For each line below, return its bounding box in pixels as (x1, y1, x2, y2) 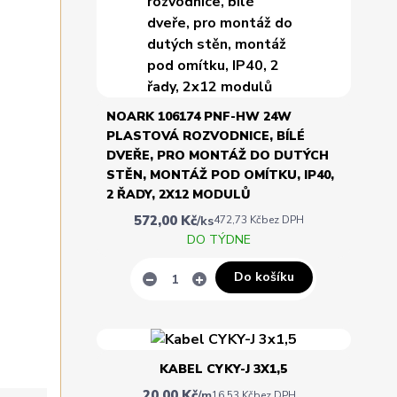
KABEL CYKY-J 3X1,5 (160, 361, 288, 378)
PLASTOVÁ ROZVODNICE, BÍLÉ (105, 127, 305, 144)
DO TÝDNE (187, 230, 252, 248)
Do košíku (234, 268, 295, 285)
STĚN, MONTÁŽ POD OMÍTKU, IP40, (105, 166, 334, 183)
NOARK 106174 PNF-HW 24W (105, 107, 292, 125)
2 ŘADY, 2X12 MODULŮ (105, 185, 250, 203)
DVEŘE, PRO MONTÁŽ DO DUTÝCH (105, 146, 329, 164)
